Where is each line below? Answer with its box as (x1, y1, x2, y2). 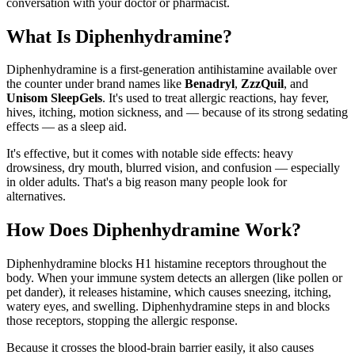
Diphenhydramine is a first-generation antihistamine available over (6, 63, 337, 77)
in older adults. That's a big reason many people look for (6, 175, 287, 189)
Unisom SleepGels (6, 91, 102, 105)
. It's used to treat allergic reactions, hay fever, (102, 91, 329, 105)
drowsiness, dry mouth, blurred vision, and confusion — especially (6, 161, 340, 175)
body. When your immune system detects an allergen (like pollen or (6, 271, 342, 285)
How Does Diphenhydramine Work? (6, 219, 301, 241)
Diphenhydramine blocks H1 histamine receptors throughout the (6, 257, 326, 271)
